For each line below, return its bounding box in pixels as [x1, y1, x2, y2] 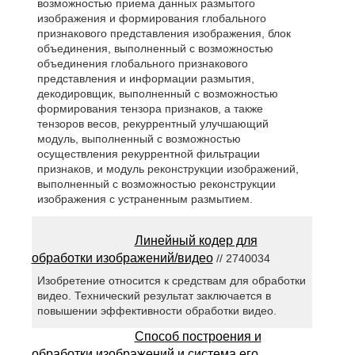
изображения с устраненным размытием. [36, 193, 253, 206]
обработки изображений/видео [31, 251, 213, 265]
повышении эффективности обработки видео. [36, 303, 277, 317]
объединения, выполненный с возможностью [36, 42, 273, 55]
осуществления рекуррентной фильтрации [36, 147, 260, 161]
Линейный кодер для [134, 234, 258, 248]
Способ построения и [134, 329, 261, 343]
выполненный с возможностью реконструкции [36, 177, 276, 191]
